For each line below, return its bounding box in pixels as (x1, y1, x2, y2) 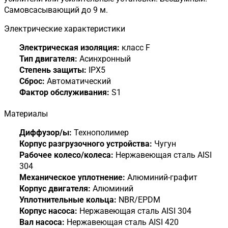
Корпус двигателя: (19, 184, 91, 193)
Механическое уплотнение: (19, 173, 125, 182)
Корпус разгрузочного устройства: (19, 139, 152, 149)
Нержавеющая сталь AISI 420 (65, 217, 179, 227)
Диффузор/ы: (19, 128, 72, 137)
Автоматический (45, 76, 111, 86)
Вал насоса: (19, 217, 65, 227)
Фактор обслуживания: (19, 88, 109, 97)
